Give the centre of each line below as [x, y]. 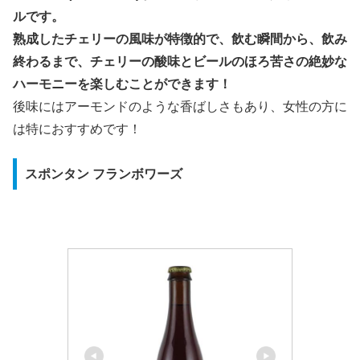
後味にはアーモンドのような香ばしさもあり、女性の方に [180, 106]
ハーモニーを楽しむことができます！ [122, 84]
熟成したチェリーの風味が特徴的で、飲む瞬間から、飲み [180, 39]
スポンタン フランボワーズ [103, 174]
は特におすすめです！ [77, 129]
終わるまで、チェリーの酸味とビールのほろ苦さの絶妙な [180, 61]
